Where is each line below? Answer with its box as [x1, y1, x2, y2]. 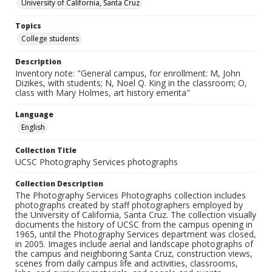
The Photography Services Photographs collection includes [15, 189, 246, 202]
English [21, 122, 45, 133]
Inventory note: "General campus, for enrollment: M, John [15, 67, 240, 80]
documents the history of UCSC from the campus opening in [15, 219, 253, 231]
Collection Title [15, 145, 76, 156]
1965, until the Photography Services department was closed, [15, 228, 256, 240]
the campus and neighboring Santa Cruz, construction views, [15, 248, 253, 260]
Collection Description [15, 178, 103, 189]
